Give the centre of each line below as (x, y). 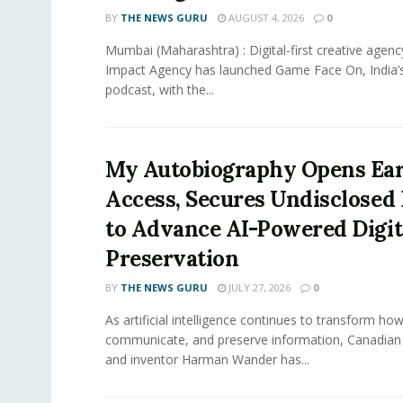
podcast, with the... (160, 90)
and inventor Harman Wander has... (207, 360)
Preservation (172, 259)
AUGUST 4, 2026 (265, 18)
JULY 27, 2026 (258, 288)
